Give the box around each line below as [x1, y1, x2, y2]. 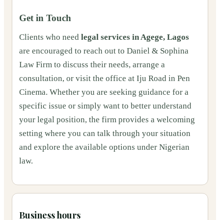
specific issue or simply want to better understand [19, 101, 192, 111]
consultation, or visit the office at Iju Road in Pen [19, 74, 190, 83]
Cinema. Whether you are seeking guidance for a [19, 87, 189, 97]
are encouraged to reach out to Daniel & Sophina [19, 46, 189, 56]
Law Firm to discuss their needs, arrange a [19, 60, 165, 70]
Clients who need [19, 32, 81, 42]
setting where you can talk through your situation [19, 129, 191, 138]
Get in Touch [19, 12, 71, 23]
